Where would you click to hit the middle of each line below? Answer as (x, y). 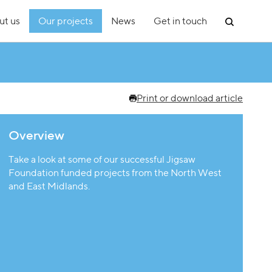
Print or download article (190, 98)
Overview (36, 135)
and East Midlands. (49, 186)
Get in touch (180, 21)
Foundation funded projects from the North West (115, 173)
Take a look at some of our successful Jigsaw (102, 159)
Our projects (66, 21)
